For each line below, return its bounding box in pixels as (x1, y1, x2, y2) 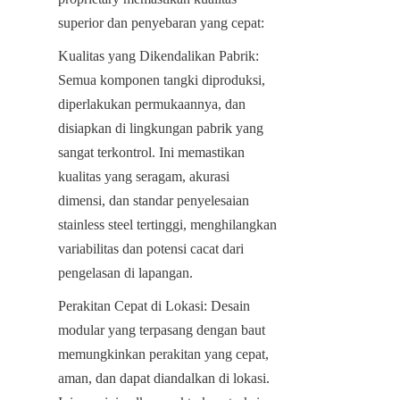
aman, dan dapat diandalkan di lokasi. (58, 370, 270, 386)
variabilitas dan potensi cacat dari (58, 240, 244, 256)
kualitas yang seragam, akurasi (58, 168, 229, 184)
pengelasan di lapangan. (58, 264, 193, 280)
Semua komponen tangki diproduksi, (58, 71, 265, 87)
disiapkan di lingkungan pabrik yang (58, 120, 263, 136)
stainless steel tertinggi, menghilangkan (58, 216, 277, 232)
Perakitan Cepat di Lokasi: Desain (58, 297, 250, 313)
